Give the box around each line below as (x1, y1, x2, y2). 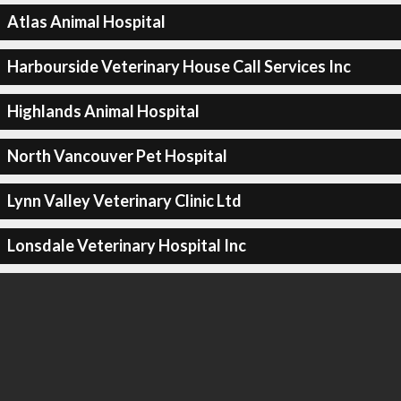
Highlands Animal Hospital (6, 101, 200, 121)
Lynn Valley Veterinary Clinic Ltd (6, 191, 242, 210)
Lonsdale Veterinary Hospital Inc (6, 235, 246, 255)
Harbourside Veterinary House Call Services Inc (6, 56, 351, 76)
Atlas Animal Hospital (6, 12, 166, 31)
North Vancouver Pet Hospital (6, 146, 227, 166)
